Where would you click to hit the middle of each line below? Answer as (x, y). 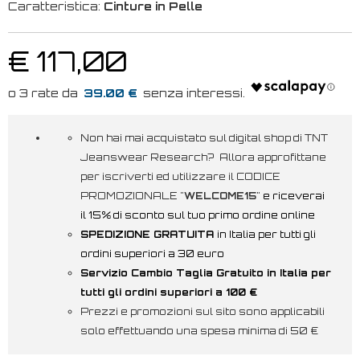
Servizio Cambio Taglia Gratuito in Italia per (206, 272)
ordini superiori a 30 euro (152, 253)
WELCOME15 (220, 195)
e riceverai (294, 195)
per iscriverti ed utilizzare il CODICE (180, 176)
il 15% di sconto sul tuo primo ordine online (198, 215)
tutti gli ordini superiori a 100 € (169, 292)
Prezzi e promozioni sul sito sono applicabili (202, 311)
